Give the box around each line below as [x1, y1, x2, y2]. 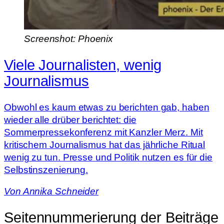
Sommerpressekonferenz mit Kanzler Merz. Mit [4, 126, 203, 137]
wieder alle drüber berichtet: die [4, 114, 136, 125]
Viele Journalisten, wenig [4, 57, 161, 73]
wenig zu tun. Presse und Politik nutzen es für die [4, 151, 212, 162]
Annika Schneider [22, 186, 99, 197]
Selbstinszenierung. [4, 164, 88, 175]
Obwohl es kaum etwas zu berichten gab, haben [4, 101, 209, 112]
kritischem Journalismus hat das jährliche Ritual [4, 139, 205, 150]
